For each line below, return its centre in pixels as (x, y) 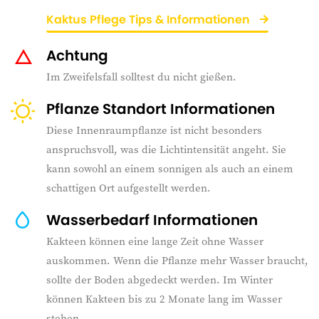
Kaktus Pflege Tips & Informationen (150, 20)
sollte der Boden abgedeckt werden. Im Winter (159, 279)
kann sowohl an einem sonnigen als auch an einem (170, 168)
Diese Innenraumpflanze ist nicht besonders (154, 130)
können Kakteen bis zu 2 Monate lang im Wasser (164, 299)
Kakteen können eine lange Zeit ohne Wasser (155, 241)
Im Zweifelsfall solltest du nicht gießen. (141, 77)
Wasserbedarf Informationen (152, 220)
